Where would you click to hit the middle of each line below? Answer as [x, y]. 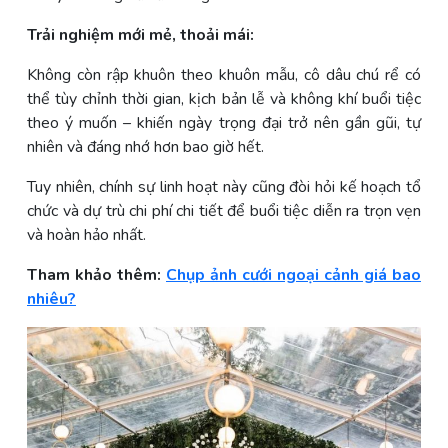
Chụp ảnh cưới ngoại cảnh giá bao [293, 275]
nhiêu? [51, 299]
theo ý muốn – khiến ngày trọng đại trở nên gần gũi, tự [224, 123]
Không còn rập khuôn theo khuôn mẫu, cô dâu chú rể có [224, 75]
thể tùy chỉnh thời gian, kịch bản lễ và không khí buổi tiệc [224, 99]
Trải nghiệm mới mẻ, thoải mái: [140, 35]
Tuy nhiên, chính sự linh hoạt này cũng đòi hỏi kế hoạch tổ [224, 187]
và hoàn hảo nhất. [86, 235]
